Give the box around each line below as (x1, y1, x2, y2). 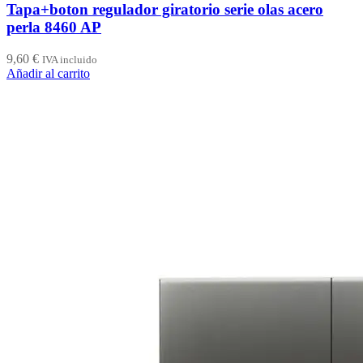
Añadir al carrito (6, 66, 90, 80)
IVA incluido (42, 53, 97, 66)
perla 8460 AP (6, 19, 101, 36)
